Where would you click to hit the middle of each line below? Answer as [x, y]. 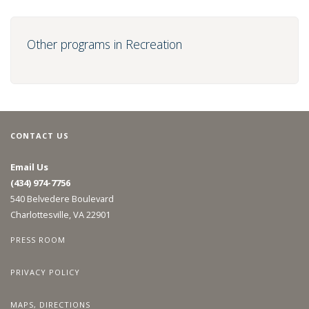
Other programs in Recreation [104, 44]
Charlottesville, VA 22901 [60, 215]
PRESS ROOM [38, 240]
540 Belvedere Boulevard [62, 199]
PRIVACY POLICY [45, 272]
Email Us [29, 167]
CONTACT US [40, 135]
